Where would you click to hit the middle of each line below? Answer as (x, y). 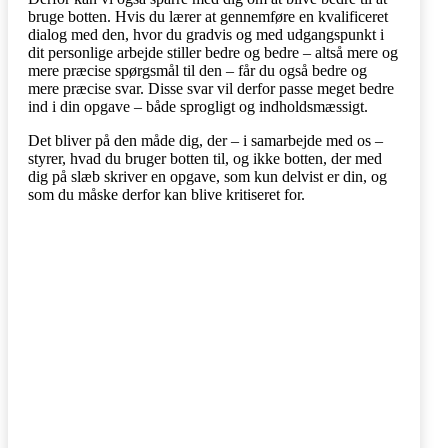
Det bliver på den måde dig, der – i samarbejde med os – (205, 140)
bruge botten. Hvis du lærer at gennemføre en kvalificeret (208, 16)
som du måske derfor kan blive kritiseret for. (166, 194)
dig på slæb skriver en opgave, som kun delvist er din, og (207, 176)
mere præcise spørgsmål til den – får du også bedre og (197, 70)
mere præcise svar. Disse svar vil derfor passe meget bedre (211, 88)
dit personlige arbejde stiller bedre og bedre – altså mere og (213, 52)
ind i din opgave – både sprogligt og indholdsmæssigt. (198, 106)
